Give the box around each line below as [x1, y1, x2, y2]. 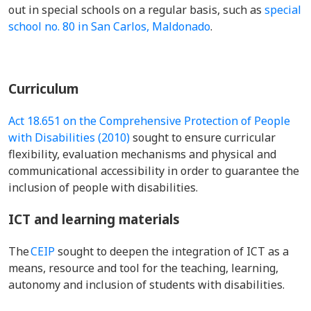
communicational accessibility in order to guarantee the [8, 163, 299, 178]
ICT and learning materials [8, 210, 180, 228]
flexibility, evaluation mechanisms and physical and [8, 146, 276, 162]
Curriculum [8, 80, 78, 97]
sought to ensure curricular [130, 130, 276, 145]
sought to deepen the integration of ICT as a [55, 244, 289, 259]
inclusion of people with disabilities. [8, 180, 198, 195]
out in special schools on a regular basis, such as [8, 2, 264, 17]
